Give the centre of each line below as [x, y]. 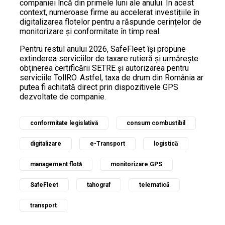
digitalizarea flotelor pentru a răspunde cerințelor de [110, 22]
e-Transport [107, 144]
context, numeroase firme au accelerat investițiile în [109, 13]
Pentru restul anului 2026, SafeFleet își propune [103, 49]
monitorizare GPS [136, 164]
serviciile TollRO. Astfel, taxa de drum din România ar [111, 78]
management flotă [56, 164]
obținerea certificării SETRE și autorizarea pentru [104, 68]
